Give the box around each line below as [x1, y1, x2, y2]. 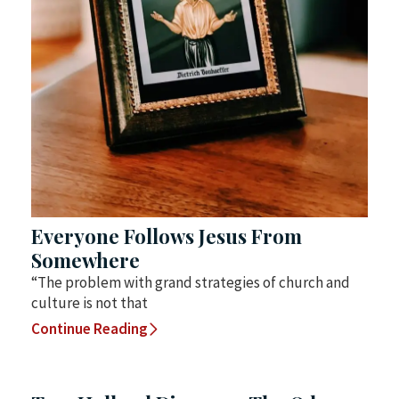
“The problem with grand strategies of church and [31, 272, 350, 292]
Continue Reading [31, 318, 148, 338]
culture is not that [31, 292, 148, 313]
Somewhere [31, 246, 140, 273]
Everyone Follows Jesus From [31, 222, 302, 249]
